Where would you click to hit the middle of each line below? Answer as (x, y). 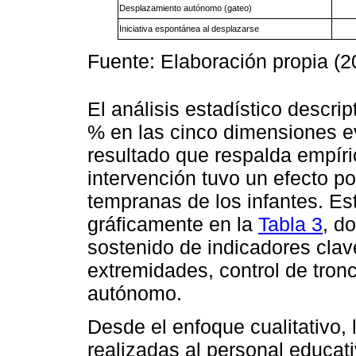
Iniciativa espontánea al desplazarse (189, 28)
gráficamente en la (173, 224)
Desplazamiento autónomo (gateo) (185, 8)
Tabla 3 (290, 224)
